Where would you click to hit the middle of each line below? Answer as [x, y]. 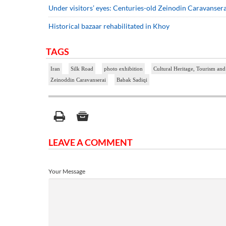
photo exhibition [123, 68]
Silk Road [82, 68]
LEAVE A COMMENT [91, 142]
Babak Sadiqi [132, 79]
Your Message [67, 171]
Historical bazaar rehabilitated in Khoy [109, 26]
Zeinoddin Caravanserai [78, 79]
